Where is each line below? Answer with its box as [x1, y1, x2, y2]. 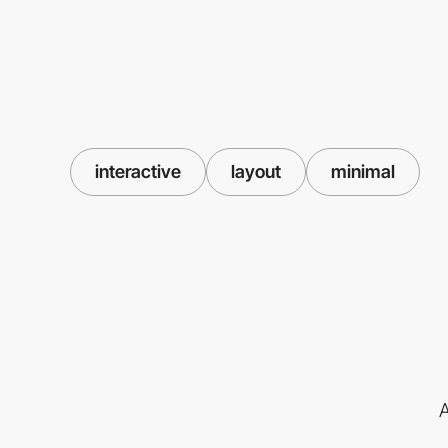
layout [231, 160, 281, 182]
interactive [95, 160, 181, 182]
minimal [331, 160, 395, 182]
